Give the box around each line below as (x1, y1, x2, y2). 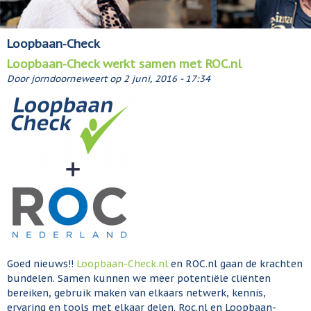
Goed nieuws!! (7, 257, 76, 270)
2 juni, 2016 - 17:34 (124, 72, 210, 85)
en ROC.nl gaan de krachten (168, 257, 303, 270)
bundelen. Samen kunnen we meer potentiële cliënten (7, 271, 271, 285)
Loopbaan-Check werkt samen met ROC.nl (7, 56, 242, 72)
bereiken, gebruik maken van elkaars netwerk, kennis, (7, 286, 266, 299)
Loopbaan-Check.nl (76, 257, 168, 270)
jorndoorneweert (31, 72, 107, 85)
